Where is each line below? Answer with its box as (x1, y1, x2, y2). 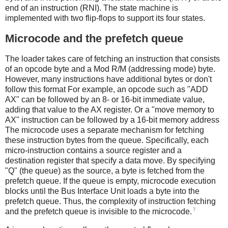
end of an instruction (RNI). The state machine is (5, 4, 178, 13)
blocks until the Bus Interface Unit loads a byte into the (5, 187, 199, 196)
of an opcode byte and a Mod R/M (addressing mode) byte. (5, 65, 215, 74)
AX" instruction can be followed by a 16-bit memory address (5, 116, 219, 125)
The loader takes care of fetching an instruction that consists (5, 54, 220, 64)
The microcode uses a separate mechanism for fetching (5, 126, 204, 135)
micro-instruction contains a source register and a (5, 146, 182, 155)
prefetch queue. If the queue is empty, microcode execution (5, 177, 216, 186)
